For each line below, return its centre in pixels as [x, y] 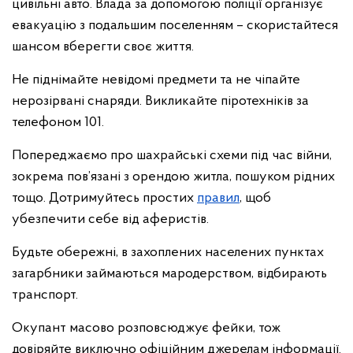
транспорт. [45, 295]
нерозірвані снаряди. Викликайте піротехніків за [160, 101]
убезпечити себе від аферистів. [110, 219]
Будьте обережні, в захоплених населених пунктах [168, 253]
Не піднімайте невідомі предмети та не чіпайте [156, 80]
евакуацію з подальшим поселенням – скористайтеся [175, 26]
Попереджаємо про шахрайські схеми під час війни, [172, 156]
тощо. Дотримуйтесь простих [104, 198]
